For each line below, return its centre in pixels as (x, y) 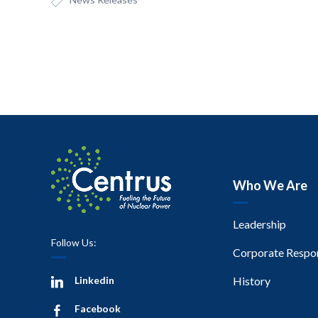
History (252, 280)
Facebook (98, 308)
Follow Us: (74, 242)
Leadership (259, 224)
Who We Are (270, 185)
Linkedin (94, 280)
